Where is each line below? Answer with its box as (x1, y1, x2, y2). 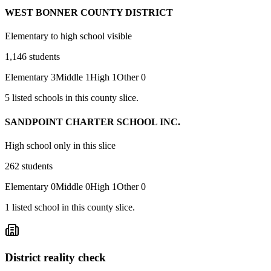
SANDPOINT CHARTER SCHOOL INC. (5, 116, 180, 127)
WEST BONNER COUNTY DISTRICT (5, 7, 173, 18)
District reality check (5, 250, 106, 264)
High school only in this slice (5, 140, 116, 151)
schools (34, 93, 63, 103)
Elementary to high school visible (5, 31, 132, 42)
